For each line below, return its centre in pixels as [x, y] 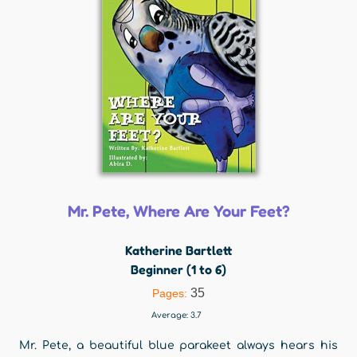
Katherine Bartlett [178, 250]
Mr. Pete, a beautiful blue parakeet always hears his [178, 345]
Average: [171, 315]
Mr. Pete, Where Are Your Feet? [178, 211]
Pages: [171, 293]
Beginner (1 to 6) [178, 269]
